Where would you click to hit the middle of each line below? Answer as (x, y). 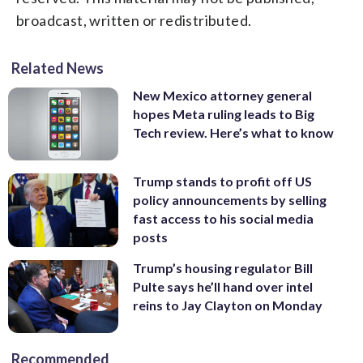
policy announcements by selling (230, 200)
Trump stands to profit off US (222, 181)
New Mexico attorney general (222, 95)
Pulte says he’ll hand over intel (223, 286)
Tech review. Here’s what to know (233, 132)
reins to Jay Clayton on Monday (228, 305)
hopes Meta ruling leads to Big (224, 113)
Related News (58, 68)
